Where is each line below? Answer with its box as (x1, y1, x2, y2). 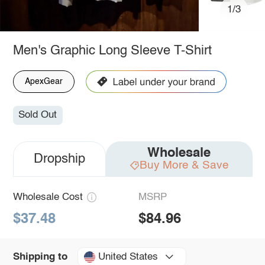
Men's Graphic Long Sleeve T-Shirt (12, 44, 212, 57)
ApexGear (24, 77, 63, 86)
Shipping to (12, 251, 67, 262)
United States (98, 251, 158, 262)
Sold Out (18, 110, 57, 121)
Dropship (33, 153, 85, 166)
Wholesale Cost (12, 192, 83, 203)
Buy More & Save (139, 160, 229, 172)
